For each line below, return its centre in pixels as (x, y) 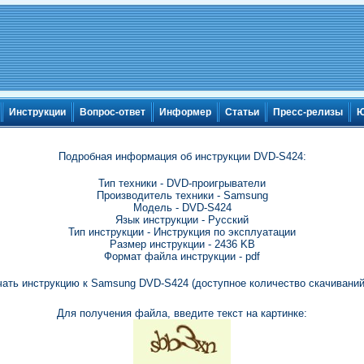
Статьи (242, 113)
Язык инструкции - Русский (182, 220)
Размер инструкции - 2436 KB (182, 244)
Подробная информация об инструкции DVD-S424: (182, 156)
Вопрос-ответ (113, 113)
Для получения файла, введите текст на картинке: (182, 313)
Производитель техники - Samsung (182, 195)
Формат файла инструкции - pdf (182, 256)
